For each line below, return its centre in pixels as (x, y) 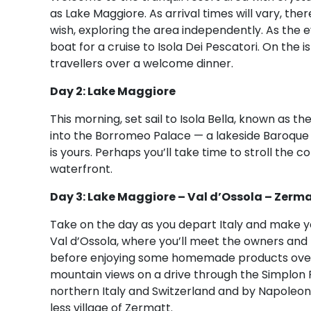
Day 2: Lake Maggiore (113, 91)
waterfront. (81, 169)
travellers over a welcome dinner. (142, 63)
